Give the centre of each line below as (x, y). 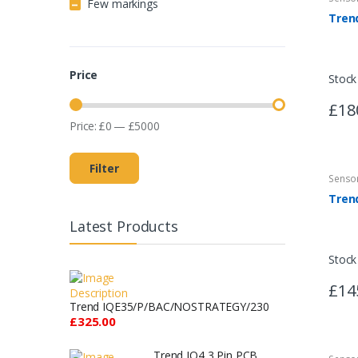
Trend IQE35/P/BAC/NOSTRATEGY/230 (169, 306)
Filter (104, 168)
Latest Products (124, 226)
